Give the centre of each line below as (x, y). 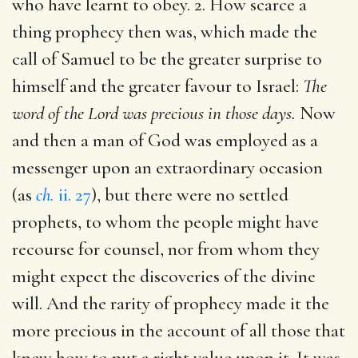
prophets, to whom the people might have (165, 222)
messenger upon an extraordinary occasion (167, 167)
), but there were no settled (190, 195)
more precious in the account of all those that (179, 330)
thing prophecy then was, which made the (165, 32)
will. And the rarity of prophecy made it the (171, 303)
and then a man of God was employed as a (165, 140)
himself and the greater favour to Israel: (157, 86)
